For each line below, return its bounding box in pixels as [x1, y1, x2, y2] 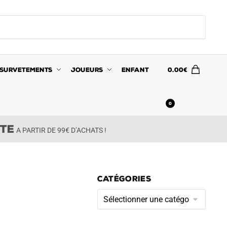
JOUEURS [71, 66, 104, 73]
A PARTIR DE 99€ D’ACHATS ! [14, 126, 106, 134]
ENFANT [122, 66, 149, 73]
